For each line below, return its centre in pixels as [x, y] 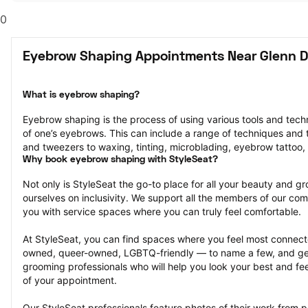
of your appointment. [70, 280]
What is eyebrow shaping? [81, 95]
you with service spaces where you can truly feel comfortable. [162, 211]
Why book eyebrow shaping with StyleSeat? [120, 160]
